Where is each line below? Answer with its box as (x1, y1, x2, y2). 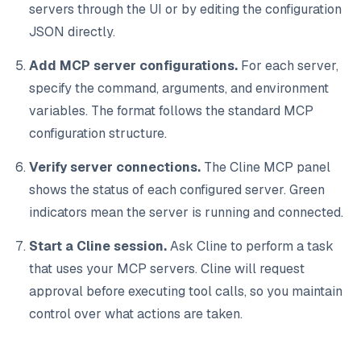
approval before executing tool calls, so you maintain (29, 282, 342, 300)
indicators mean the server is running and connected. (29, 203, 343, 221)
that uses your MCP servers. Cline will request (29, 259, 305, 277)
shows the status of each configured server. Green (29, 180, 325, 198)
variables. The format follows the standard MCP (29, 102, 313, 119)
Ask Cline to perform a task (167, 237, 334, 255)
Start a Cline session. (29, 237, 167, 255)
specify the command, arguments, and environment (29, 79, 329, 97)
